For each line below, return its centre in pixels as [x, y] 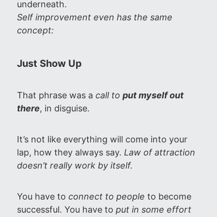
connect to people [107, 196]
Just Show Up [49, 63]
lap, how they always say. [70, 152]
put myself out [153, 95]
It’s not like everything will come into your [102, 139]
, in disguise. [65, 108]
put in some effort [154, 209]
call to [109, 95]
